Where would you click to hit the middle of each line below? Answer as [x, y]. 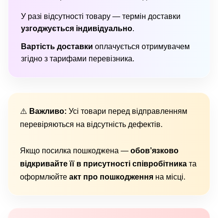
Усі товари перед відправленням [127, 111]
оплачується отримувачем [141, 46]
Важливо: [48, 111]
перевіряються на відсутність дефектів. [91, 124]
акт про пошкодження [111, 177]
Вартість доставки [57, 46]
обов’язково [154, 150]
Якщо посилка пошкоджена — [75, 150]
